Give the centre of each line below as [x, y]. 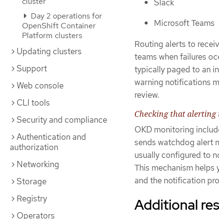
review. [147, 95]
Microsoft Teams [184, 23]
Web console [40, 86]
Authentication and [51, 137]
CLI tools [33, 103]
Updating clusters [49, 51]
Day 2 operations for [66, 16]
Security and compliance [62, 120]
